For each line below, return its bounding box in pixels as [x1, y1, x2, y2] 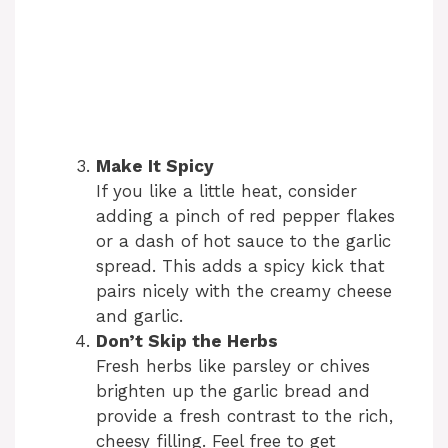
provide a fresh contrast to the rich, [96, 406, 393, 427]
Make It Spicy [96, 156, 214, 177]
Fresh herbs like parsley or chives [96, 356, 370, 377]
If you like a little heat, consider [96, 181, 357, 202]
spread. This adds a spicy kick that [96, 256, 385, 277]
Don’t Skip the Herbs [96, 331, 278, 352]
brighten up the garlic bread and [96, 381, 370, 402]
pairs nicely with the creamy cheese [96, 281, 392, 302]
